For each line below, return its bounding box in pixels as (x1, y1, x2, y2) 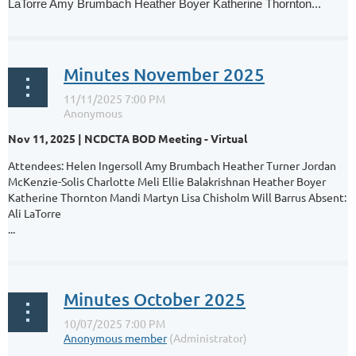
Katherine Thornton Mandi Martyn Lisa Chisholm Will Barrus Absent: (8, 189, 346, 204)
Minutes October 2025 (64, 288, 246, 310)
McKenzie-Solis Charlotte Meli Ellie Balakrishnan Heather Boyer (8, 173, 326, 188)
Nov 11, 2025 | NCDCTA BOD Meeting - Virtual (8, 130, 247, 145)
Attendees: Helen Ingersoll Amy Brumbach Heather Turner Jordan (8, 157, 336, 172)
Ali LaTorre (8, 205, 61, 220)
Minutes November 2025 (64, 63, 265, 85)
